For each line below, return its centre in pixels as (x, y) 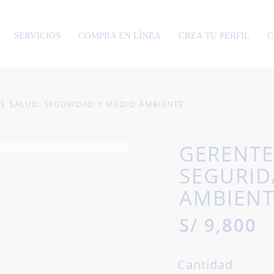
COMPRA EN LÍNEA (119, 35)
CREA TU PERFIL (214, 35)
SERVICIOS (37, 35)
